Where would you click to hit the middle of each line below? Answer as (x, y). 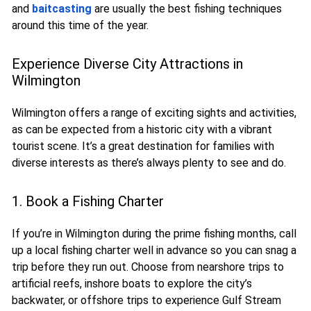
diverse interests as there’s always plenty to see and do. (149, 163)
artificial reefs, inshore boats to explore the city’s (132, 284)
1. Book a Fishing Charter (88, 202)
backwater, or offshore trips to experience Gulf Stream (146, 301)
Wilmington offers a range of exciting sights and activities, (154, 113)
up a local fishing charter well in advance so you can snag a (154, 251)
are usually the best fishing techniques (187, 9)
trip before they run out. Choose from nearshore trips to (148, 267)
